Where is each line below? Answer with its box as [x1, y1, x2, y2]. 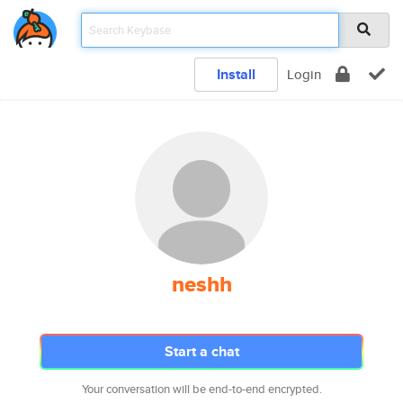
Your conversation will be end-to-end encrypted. [81, 381, 322, 398]
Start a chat [164, 341, 239, 362]
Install [217, 64, 255, 85]
